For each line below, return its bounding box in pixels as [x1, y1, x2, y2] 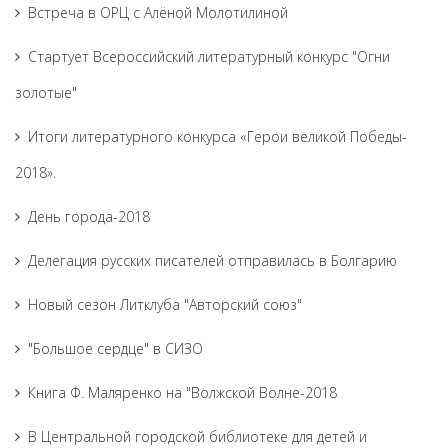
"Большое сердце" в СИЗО [28, 339, 203, 358]
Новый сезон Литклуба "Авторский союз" [28, 295, 302, 314]
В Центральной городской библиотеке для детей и [28, 427, 367, 446]
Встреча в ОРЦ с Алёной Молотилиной [28, 3, 288, 22]
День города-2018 [28, 207, 150, 226]
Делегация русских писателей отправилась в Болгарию [28, 251, 397, 270]
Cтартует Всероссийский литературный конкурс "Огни [28, 47, 390, 66]
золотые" [15, 83, 77, 102]
